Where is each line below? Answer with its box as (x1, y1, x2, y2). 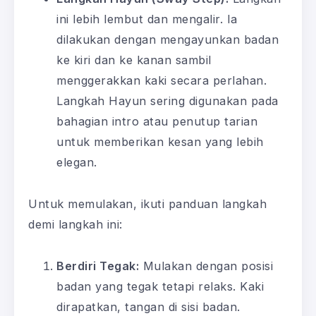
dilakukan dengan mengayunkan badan (56, 32, 279, 47)
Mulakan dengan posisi (139, 259, 273, 274)
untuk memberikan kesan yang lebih (56, 135, 264, 150)
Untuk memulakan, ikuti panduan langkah (28, 197, 267, 212)
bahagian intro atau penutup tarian (56, 114, 257, 129)
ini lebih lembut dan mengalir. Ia (56, 12, 238, 27)
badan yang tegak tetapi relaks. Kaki (56, 279, 264, 294)
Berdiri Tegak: (56, 259, 139, 274)
